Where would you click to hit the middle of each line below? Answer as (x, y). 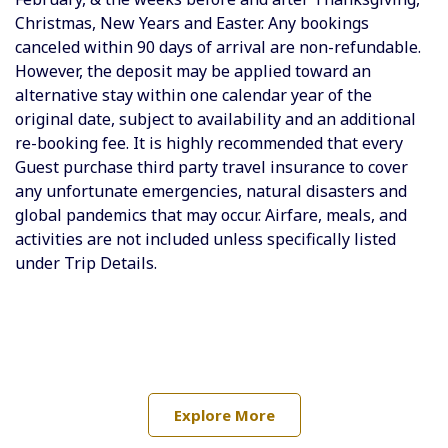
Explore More (224, 414)
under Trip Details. (86, 262)
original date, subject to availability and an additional (215, 118)
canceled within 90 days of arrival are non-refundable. (218, 46)
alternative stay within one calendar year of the (193, 94)
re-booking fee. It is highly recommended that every (209, 142)
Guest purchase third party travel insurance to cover (211, 166)
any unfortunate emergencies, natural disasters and (211, 190)
